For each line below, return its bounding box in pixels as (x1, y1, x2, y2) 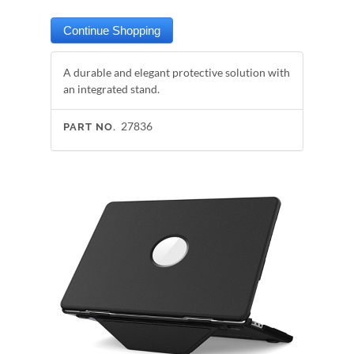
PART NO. (63, 121, 116, 133)
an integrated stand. (63, 82, 160, 96)
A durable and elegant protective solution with (63, 66, 290, 79)
